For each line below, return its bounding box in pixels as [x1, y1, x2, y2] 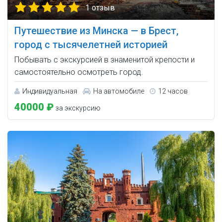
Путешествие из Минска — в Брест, [14, 25, 178, 37]
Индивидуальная [22, 87, 77, 96]
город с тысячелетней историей [14, 39, 167, 51]
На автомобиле [93, 87, 144, 96]
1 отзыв [85, 3, 115, 13]
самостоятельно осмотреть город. [14, 67, 143, 77]
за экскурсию [54, 104, 101, 112]
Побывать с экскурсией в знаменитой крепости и [14, 55, 195, 65]
